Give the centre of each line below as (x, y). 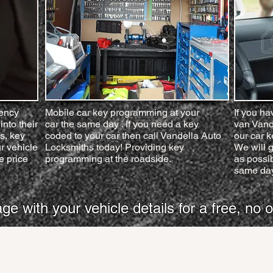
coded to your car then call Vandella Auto (133, 136)
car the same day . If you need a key (122, 124)
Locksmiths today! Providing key (115, 147)
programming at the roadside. (108, 159)
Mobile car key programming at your (122, 112)
